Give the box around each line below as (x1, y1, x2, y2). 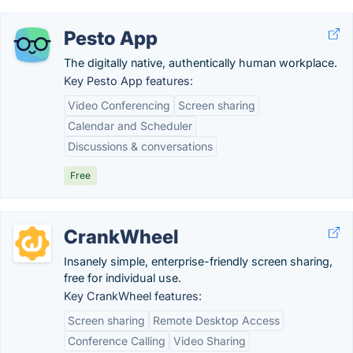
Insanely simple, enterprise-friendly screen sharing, (64, 255, 333, 268)
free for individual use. (64, 271, 181, 284)
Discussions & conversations (68, 139, 213, 153)
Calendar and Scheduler (68, 119, 192, 132)
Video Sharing (173, 334, 246, 347)
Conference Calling (68, 334, 165, 347)
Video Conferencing (68, 98, 170, 112)
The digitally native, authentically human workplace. (64, 56, 337, 69)
